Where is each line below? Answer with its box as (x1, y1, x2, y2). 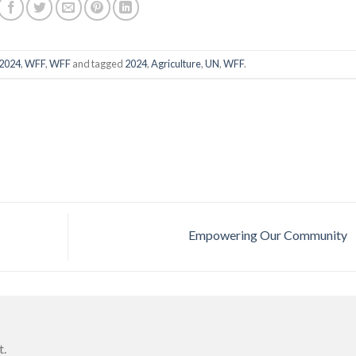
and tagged (70, 57, 125, 71)
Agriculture (150, 57, 201, 71)
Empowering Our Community (188, 226, 350, 242)
